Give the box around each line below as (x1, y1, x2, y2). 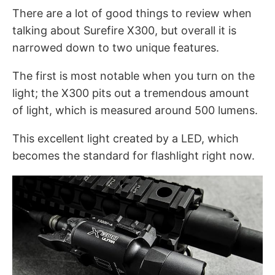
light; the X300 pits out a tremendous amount (12, 86, 249, 99)
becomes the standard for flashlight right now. (12, 149, 255, 162)
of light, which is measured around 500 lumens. (12, 103, 258, 117)
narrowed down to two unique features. (12, 41, 219, 54)
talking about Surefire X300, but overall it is (12, 23, 236, 37)
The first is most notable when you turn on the (12, 69, 255, 82)
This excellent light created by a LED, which (12, 131, 239, 145)
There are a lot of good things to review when (12, 6, 252, 20)
